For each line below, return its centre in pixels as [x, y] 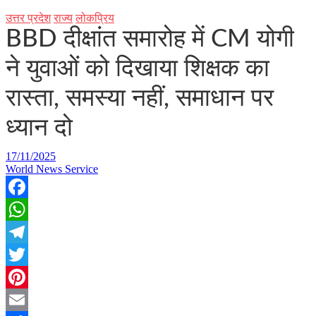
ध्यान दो [39, 128]
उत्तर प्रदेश [28, 18]
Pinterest [25, 299]
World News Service [52, 169]
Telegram [26, 254]
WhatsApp [30, 232]
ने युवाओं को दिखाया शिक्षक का [138, 69]
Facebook [28, 209]
